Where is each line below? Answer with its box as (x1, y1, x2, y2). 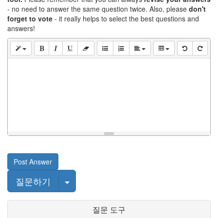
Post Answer (14, 157, 52, 167)
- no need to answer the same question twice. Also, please (7, 4, 189, 14)
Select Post (69, 174, 113, 187)
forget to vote (7, 14, 53, 24)
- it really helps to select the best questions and (53, 14, 199, 24)
